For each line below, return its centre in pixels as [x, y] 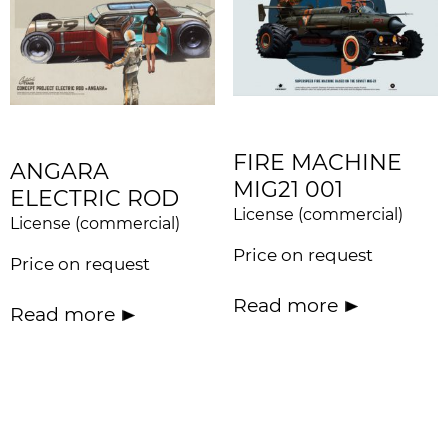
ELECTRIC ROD [94, 199]
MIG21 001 [287, 190]
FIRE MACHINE [317, 163]
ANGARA [59, 172]
